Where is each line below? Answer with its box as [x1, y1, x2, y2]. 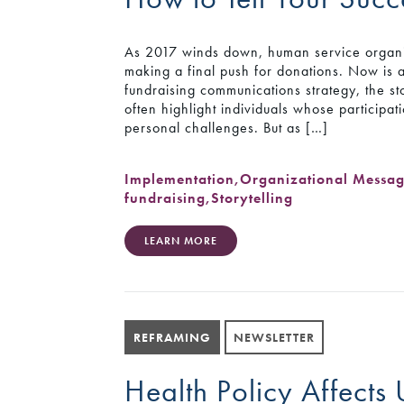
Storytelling [211, 188, 294, 207]
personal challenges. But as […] [124, 118, 329, 138]
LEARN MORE [144, 233, 218, 248]
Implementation [124, 169, 235, 188]
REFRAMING [133, 328, 212, 345]
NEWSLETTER [234, 328, 316, 345]
